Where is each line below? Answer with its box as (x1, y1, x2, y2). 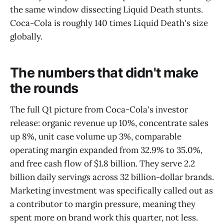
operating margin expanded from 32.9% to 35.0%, (10, 144, 202, 155)
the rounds (10, 80, 78, 97)
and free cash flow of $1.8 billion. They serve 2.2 (10, 157, 195, 169)
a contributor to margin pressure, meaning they (10, 198, 195, 209)
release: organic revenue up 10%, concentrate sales (10, 117, 208, 128)
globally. (10, 30, 42, 42)
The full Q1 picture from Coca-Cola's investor (10, 103, 188, 115)
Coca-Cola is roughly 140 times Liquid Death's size (10, 17, 208, 28)
